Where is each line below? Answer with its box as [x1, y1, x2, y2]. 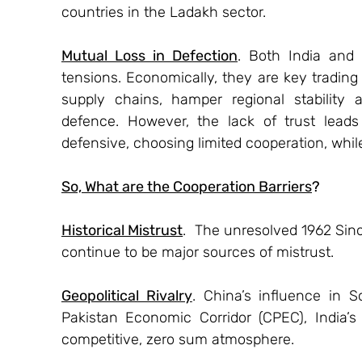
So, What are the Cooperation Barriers [61, 177, 312, 196]
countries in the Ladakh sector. [61, 2, 266, 21]
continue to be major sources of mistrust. [61, 242, 334, 261]
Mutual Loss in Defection [61, 46, 238, 65]
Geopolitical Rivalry [61, 286, 192, 305]
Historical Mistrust [61, 221, 183, 239]
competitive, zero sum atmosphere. [61, 330, 294, 348]
